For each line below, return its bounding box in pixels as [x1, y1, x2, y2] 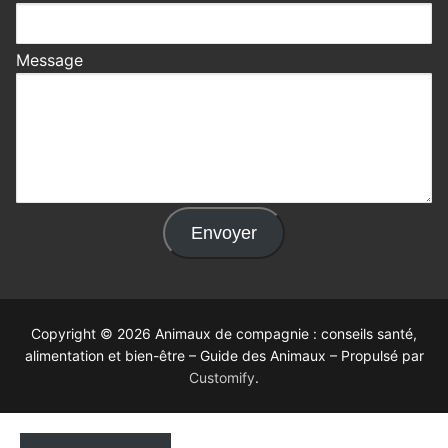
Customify [189, 369, 255, 387]
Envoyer [191, 223, 257, 244]
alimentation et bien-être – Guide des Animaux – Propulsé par [24, 347, 424, 365]
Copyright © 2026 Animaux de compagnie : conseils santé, [31, 325, 417, 343]
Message [16, 50, 83, 71]
